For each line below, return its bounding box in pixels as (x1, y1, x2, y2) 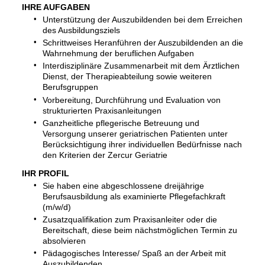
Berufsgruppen (42, 82, 98, 92)
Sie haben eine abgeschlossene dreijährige (42, 180, 204, 190)
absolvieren (42, 235, 86, 245)
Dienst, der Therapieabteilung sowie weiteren (42, 72, 212, 82)
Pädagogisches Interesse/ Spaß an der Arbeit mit (42, 248, 226, 258)
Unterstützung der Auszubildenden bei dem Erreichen (42, 15, 243, 25)
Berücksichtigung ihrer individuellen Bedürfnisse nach (42, 139, 242, 149)
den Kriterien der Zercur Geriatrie (42, 150, 167, 160)
